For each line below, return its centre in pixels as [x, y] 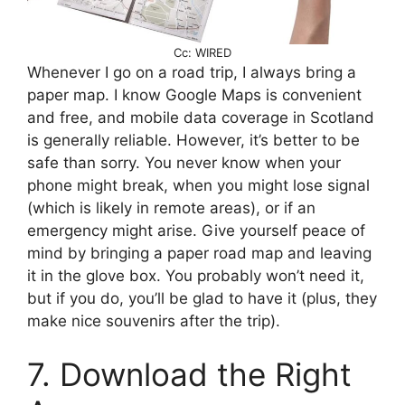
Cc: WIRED [202, 52]
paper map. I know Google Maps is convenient [194, 94]
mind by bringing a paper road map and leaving [199, 253]
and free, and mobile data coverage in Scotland [201, 117]
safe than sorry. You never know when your [184, 162]
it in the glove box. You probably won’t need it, [196, 275]
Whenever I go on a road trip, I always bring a [192, 72]
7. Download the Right [189, 375]
